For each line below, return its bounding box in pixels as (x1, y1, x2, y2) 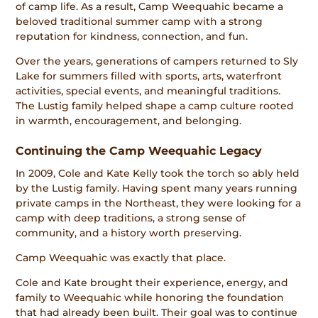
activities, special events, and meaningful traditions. (16, 84, 281, 98)
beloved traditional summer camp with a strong (16, 15, 263, 28)
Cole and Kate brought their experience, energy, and (16, 276, 289, 290)
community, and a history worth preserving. (16, 226, 242, 240)
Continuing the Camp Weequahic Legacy (16, 144, 263, 158)
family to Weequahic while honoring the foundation (16, 291, 285, 305)
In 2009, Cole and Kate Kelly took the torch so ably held (16, 167, 300, 180)
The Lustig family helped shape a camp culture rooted (16, 99, 295, 113)
